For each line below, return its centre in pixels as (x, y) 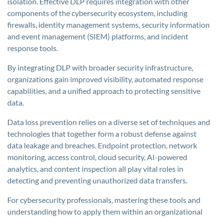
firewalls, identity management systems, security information (109, 25)
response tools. (33, 48)
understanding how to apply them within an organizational (105, 211)
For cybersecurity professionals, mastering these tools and (104, 200)
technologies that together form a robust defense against (102, 134)
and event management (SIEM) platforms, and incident (98, 36)
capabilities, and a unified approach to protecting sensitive (104, 91)
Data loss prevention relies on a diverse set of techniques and (109, 122)
